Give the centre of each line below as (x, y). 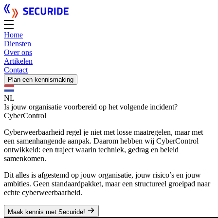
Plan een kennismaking (41, 80)
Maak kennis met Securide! (47, 212)
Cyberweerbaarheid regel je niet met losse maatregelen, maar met (103, 132)
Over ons (18, 52)
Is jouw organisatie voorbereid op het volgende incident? (91, 107)
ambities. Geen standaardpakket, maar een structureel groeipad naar (107, 184)
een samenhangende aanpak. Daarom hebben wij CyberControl (101, 141)
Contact (16, 70)
